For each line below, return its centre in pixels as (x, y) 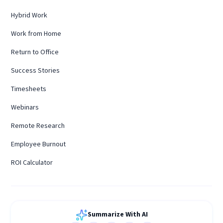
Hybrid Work (29, 15)
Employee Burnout (39, 144)
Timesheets (29, 88)
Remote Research (38, 125)
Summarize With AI (117, 214)
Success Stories (36, 70)
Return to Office (35, 52)
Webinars (25, 107)
